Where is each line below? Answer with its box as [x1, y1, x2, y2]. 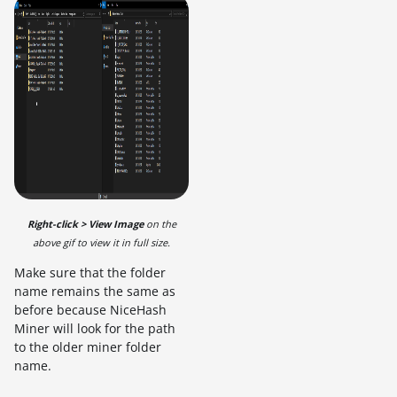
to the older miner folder [14, 339, 161, 355]
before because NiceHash [14, 301, 167, 318]
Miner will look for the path [14, 320, 175, 337]
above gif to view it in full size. [33, 236, 170, 249]
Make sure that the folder [14, 264, 166, 281]
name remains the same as [14, 283, 175, 300]
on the [143, 217, 176, 230]
